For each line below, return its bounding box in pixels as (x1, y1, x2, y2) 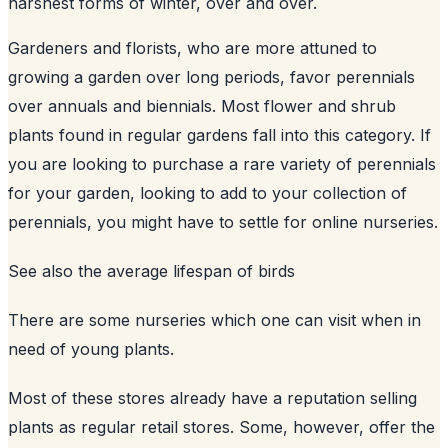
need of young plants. (8, 338, 174, 359)
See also (8, 260, 78, 281)
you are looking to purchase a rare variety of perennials (8, 153, 436, 174)
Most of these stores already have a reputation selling (8, 387, 417, 408)
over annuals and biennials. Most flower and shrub (8, 95, 396, 116)
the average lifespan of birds (78, 260, 295, 281)
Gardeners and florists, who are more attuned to (8, 37, 377, 58)
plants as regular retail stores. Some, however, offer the (8, 416, 435, 437)
